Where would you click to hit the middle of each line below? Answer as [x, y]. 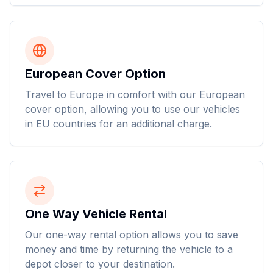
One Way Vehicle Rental [96, 214]
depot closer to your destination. [100, 264]
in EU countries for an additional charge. [119, 124]
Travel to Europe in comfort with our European [135, 94]
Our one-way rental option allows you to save [132, 235]
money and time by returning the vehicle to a [129, 249]
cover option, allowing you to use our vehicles [133, 109]
